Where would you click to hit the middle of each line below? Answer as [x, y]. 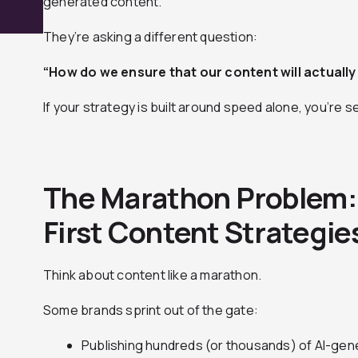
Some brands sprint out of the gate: [151, 310]
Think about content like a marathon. [153, 275]
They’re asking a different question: [151, 37]
